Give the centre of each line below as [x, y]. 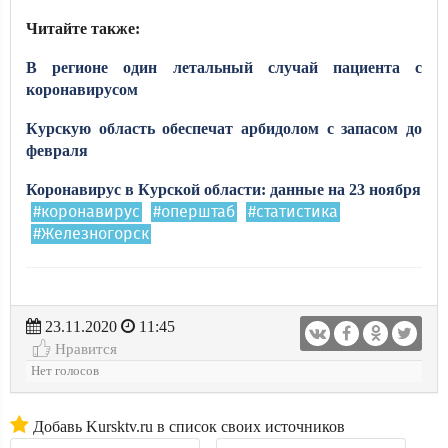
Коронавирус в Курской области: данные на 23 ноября [223, 189]
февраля [57, 150]
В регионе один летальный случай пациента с [224, 67]
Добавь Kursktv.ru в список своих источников [187, 426]
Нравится [84, 348]
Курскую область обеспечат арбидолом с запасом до [224, 128]
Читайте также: [83, 28]
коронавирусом [82, 89]
